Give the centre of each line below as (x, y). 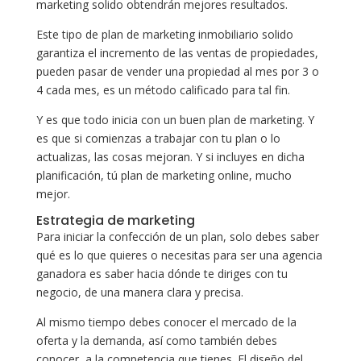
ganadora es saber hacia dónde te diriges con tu (162, 273)
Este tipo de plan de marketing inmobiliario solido (164, 34)
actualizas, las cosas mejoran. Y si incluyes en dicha (170, 156)
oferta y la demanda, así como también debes (156, 340)
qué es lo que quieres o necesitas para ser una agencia (179, 255)
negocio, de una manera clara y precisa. (139, 292)
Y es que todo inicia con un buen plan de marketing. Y (175, 119)
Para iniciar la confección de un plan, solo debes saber (177, 236)
